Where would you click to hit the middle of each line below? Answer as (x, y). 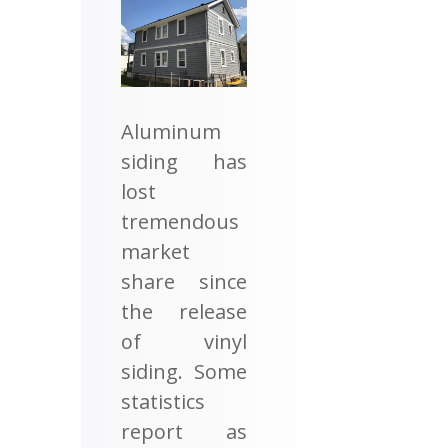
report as (184, 432)
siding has (184, 162)
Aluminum (170, 132)
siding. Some (184, 372)
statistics (162, 402)
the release (184, 312)
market (155, 252)
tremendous (179, 222)
